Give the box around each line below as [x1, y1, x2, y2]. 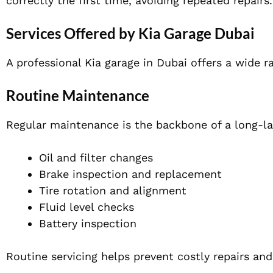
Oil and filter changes [39, 151, 153, 165]
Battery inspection [39, 217, 136, 230]
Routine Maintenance [6, 87, 149, 105]
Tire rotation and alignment [39, 184, 186, 197]
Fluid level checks [39, 200, 134, 214]
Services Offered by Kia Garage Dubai [6, 24, 255, 43]
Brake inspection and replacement [39, 168, 222, 181]
